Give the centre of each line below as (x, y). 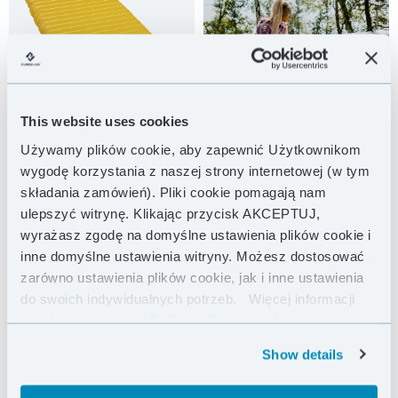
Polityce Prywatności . (224, 319)
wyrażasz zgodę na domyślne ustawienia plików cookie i (196, 234)
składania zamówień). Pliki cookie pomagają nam (173, 191)
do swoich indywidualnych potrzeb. (133, 298)
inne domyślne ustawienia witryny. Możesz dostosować (193, 255)
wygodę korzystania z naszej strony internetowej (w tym (195, 170)
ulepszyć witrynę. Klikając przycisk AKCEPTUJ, (171, 213)
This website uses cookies (105, 121)
